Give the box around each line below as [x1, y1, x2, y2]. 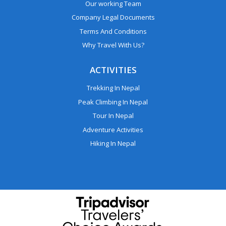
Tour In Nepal [92, 111, 134, 121]
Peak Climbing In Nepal [78, 97, 148, 106]
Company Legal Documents [71, 13, 155, 22]
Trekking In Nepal [86, 83, 140, 93]
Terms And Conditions [79, 26, 147, 36]
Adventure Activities [83, 125, 143, 134]
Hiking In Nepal [90, 139, 136, 148]
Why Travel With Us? [82, 40, 144, 50]
